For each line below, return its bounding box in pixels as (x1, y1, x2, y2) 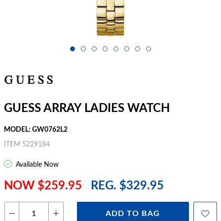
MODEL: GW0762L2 (4, 126, 68, 134)
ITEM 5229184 (4, 141, 50, 148)
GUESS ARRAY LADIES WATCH (4, 103, 170, 115)
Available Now (14, 161, 59, 169)
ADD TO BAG (106, 210, 160, 218)
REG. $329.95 (91, 180, 164, 192)
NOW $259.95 (4, 180, 82, 192)
